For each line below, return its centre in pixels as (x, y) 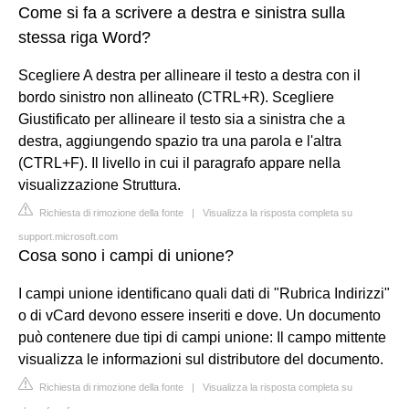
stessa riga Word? (84, 37)
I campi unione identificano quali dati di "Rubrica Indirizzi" (204, 293)
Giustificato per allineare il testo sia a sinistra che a (182, 119)
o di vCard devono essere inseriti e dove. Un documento (199, 315)
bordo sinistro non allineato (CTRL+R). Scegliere (176, 97)
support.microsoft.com (68, 236)
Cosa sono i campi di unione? (126, 255)
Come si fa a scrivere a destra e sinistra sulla (182, 12)
